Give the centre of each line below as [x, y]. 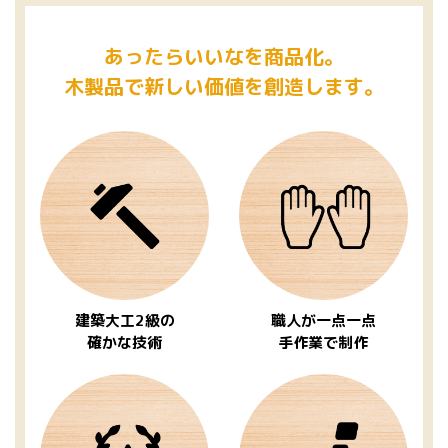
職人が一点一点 [323, 321]
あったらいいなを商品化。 [224, 56]
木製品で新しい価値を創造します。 [224, 86]
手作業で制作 [323, 343]
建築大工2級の [124, 321]
